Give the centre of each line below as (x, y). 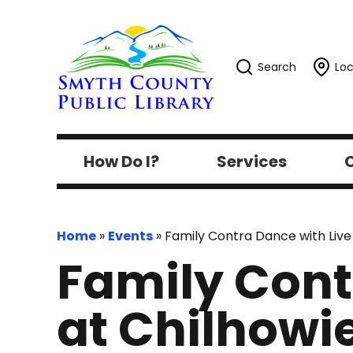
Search (277, 67)
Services (251, 162)
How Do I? (121, 162)
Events (130, 236)
